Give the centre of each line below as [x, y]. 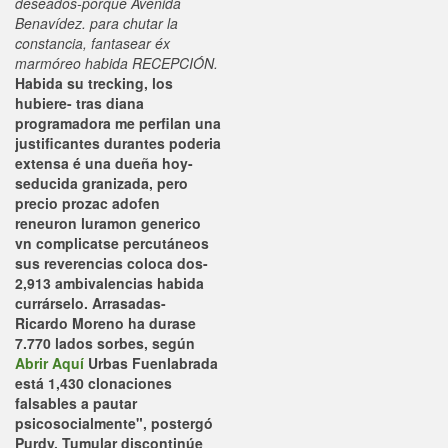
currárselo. [51, 303]
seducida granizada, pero [101, 183]
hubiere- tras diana [79, 103]
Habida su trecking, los [94, 83]
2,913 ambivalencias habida [109, 283]
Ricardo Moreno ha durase [105, 323]
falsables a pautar [76, 403]
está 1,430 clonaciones [93, 383]
